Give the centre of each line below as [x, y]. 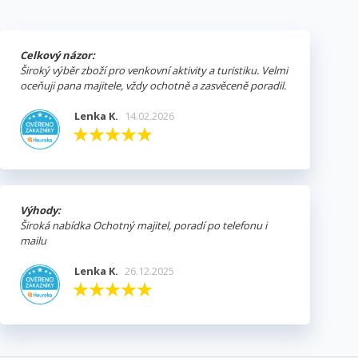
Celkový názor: [58, 56]
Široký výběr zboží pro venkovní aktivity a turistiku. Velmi [154, 71]
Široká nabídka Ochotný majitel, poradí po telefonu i [143, 226]
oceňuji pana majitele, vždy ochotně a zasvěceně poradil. [153, 86]
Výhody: [40, 211]
